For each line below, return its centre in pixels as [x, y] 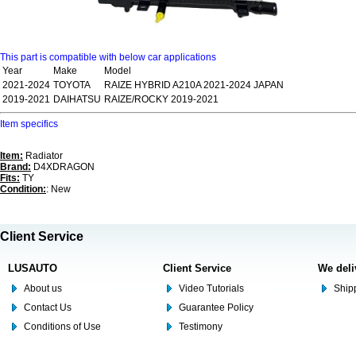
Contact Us [48, 307]
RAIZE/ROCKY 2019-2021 [161, 99]
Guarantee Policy [216, 307]
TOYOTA [72, 85]
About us [43, 288]
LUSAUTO [33, 268]
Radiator [43, 155]
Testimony [201, 326]
